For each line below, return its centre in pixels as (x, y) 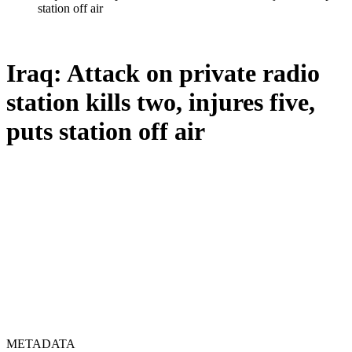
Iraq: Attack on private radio (163, 73)
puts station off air (106, 132)
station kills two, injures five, (161, 103)
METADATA (41, 343)
